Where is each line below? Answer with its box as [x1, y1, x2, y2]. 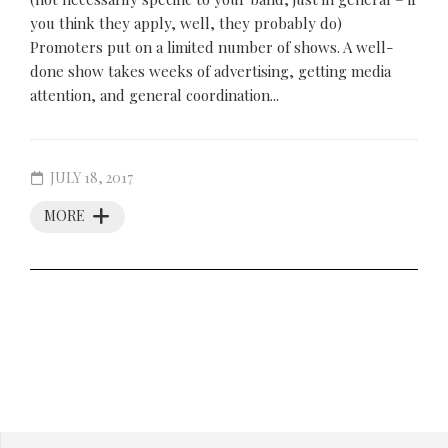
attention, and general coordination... [30, 85, 279, 105]
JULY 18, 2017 [50, 168, 133, 187]
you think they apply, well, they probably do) [30, 13, 342, 33]
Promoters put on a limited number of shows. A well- [30, 37, 393, 57]
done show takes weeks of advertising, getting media [30, 61, 391, 81]
